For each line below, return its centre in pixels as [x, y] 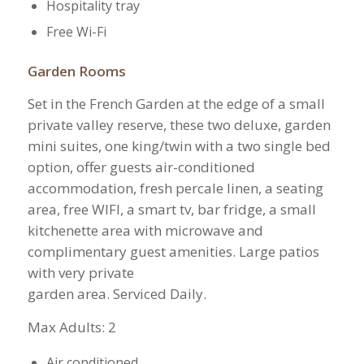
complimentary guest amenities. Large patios [173, 252]
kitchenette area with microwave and [145, 231]
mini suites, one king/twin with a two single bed [179, 146]
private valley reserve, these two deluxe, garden [179, 125]
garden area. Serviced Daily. [117, 294]
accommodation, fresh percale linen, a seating [175, 188]
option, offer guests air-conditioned [141, 167]
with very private [80, 273]
